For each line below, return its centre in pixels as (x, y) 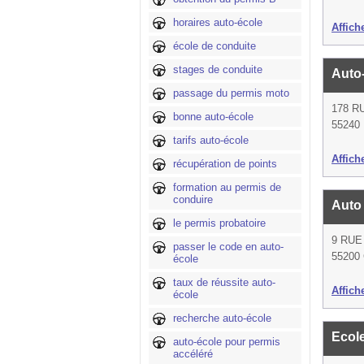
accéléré (193, 354)
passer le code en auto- (228, 247)
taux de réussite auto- (224, 282)
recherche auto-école (222, 318)
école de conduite (214, 46)
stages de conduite (218, 69)
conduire (193, 199)
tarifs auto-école (211, 140)
